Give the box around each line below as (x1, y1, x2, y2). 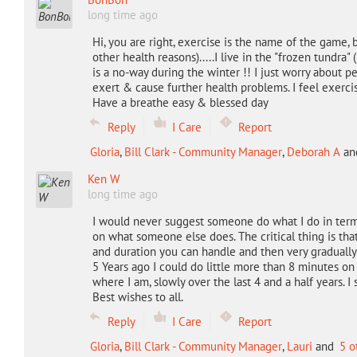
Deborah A (286, 144, 340, 159)
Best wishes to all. (92, 289, 183, 304)
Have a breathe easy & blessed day (92, 95, 269, 110)
